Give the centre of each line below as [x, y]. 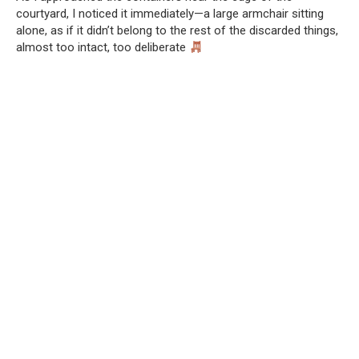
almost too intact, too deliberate [103, 47]
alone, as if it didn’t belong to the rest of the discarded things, [177, 30]
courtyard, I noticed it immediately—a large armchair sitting [170, 14]
